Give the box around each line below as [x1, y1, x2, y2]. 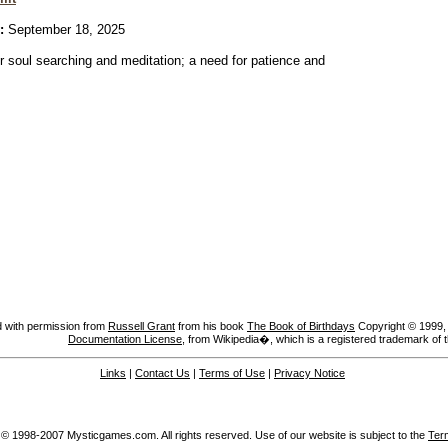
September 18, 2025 [4, 22, 125, 37]
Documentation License [68, 333, 182, 345]
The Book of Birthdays [247, 320, 355, 332]
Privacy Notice [274, 367, 345, 379]
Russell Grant [108, 320, 175, 332]
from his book [175, 320, 247, 332]
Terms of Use [199, 367, 265, 379]
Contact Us [135, 367, 190, 379]
